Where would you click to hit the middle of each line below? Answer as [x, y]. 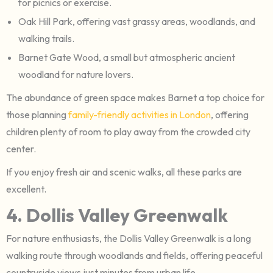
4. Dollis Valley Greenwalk [117, 215]
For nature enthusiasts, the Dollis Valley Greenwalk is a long [129, 238]
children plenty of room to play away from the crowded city [128, 131]
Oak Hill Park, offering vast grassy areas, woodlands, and [137, 21]
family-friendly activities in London [140, 114]
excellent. [26, 189]
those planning [37, 114]
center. [21, 148]
